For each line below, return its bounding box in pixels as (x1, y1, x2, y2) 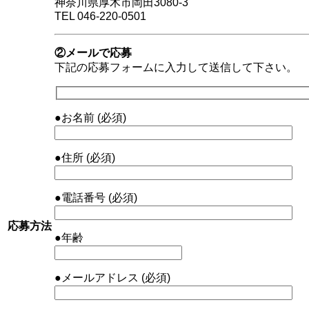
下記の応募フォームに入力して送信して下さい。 (54, 61, 297, 74)
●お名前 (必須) (54, 111, 126, 123)
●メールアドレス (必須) (54, 271, 170, 283)
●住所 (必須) (54, 151, 115, 163)
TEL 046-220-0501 (54, 10, 157, 23)
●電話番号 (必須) (54, 191, 137, 203)
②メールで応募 (54, 47, 132, 59)
